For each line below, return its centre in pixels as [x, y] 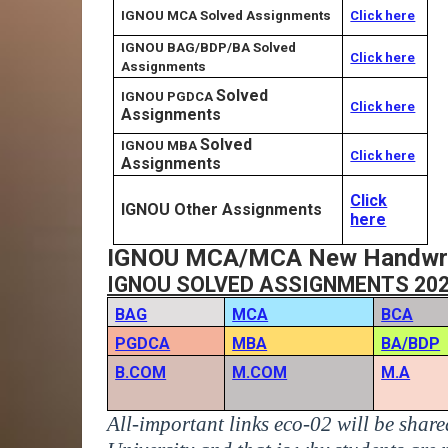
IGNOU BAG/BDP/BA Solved [209, 47]
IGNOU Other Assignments [222, 209]
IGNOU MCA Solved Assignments [226, 15]
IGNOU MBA [161, 145]
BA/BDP [411, 343]
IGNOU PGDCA [167, 96]
